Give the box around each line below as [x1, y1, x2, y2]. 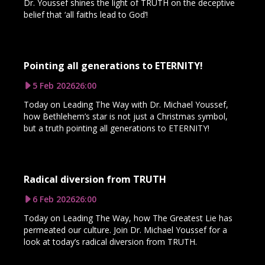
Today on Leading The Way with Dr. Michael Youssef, [24, 98, 228, 110]
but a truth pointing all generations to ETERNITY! [24, 122, 209, 134]
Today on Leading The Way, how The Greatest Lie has [24, 212, 232, 224]
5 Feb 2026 [33, 79, 75, 91]
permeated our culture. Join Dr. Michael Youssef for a [24, 224, 227, 235]
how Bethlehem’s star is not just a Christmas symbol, [24, 110, 228, 122]
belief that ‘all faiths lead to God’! [24, 8, 148, 20]
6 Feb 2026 [33, 193, 75, 205]
